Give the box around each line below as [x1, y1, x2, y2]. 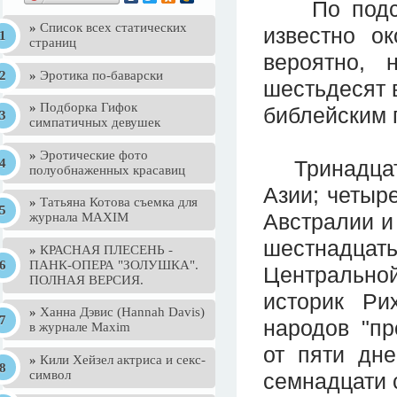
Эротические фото [36, 147, 148, 162]
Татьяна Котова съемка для [36, 195, 198, 209]
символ [29, 367, 71, 382]
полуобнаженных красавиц [29, 162, 185, 177]
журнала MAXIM [29, 210, 128, 224]
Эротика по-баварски [36, 67, 163, 82]
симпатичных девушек [29, 115, 160, 129]
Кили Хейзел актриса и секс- [36, 352, 206, 367]
